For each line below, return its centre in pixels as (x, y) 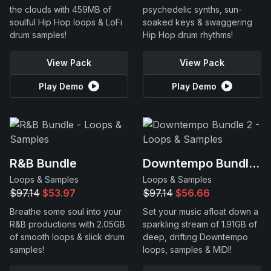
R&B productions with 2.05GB (67, 224)
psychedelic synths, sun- (192, 9)
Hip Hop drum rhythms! (188, 35)
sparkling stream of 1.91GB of (200, 224)
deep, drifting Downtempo (195, 237)
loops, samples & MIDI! (187, 250)
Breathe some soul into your (66, 211)
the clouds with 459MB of (60, 9)
